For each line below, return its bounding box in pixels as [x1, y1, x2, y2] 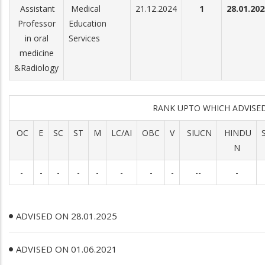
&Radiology [14, 62, 59, 73]
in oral [24, 33, 49, 44]
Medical [69, 3, 101, 14]
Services [69, 33, 100, 44]
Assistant [18, 3, 55, 14]
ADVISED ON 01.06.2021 [16, 243, 117, 255]
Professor [17, 18, 56, 29]
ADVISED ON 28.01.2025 [16, 210, 117, 222]
